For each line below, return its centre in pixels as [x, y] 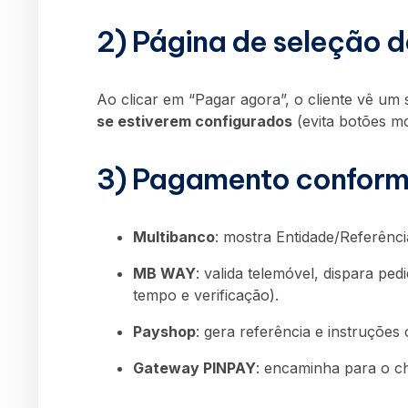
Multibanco [174, 236]
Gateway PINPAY [194, 367]
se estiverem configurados [194, 122]
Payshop [164, 331]
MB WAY [164, 273]
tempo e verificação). [206, 295]
